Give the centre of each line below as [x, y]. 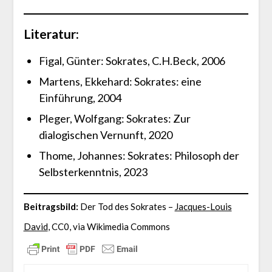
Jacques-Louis [203, 206]
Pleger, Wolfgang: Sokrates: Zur [114, 118]
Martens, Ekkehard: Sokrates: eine [120, 81]
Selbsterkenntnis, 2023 [93, 172]
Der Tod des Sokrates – [126, 206]
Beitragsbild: [51, 206]
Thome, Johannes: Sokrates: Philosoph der [139, 155]
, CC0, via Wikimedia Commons [109, 226]
